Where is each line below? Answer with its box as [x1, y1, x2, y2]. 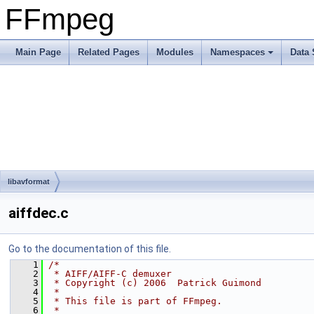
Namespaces [210, 47, 265, 57]
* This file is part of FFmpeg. [48, 296, 222, 306]
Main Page [15, 47, 61, 57]
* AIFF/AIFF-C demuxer [48, 268, 172, 279]
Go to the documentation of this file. [8, 243, 171, 254]
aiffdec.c [8, 205, 69, 221]
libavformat [8, 177, 50, 186]
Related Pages [78, 47, 139, 57]
